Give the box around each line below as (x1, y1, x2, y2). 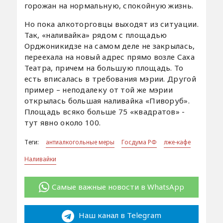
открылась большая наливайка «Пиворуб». (24, 95, 190, 106)
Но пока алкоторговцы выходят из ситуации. (24, 18, 199, 29)
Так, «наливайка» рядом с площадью (24, 29, 167, 40)
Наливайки (24, 154, 56, 163)
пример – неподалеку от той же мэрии (24, 84, 173, 95)
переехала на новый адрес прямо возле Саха (24, 51, 195, 62)
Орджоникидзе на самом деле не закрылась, (24, 40, 195, 51)
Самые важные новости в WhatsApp (51, 181, 184, 192)
